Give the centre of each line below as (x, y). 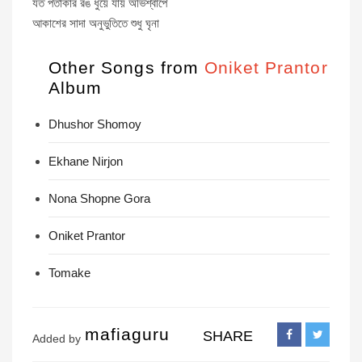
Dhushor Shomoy (95, 124)
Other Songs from (126, 67)
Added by (57, 339)
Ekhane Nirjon (86, 161)
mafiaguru (128, 334)
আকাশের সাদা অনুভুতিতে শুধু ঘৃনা (96, 23)
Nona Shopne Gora (99, 198)
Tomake (69, 273)
